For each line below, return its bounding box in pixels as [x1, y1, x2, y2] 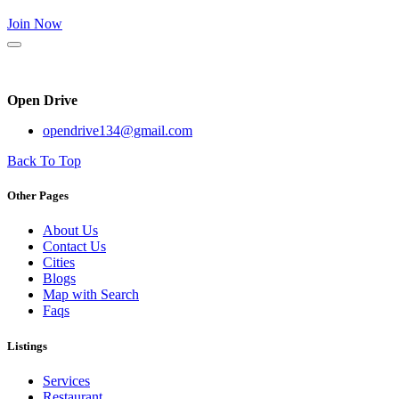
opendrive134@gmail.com [43, 123, 192, 138]
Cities [43, 255, 75, 271]
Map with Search [43, 287, 139, 303]
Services [43, 372, 90, 388]
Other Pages [7, 189, 69, 203]
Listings [7, 338, 47, 353]
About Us [43, 223, 98, 239]
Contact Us [43, 239, 106, 255]
